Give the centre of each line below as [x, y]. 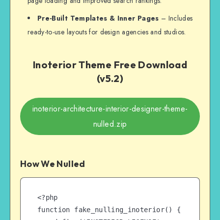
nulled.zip [110, 124]
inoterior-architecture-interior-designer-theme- [110, 109]
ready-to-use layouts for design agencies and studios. [107, 32]
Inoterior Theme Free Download [110, 64]
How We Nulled [53, 164]
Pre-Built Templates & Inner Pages [98, 18]
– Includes [176, 18]
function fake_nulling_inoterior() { [109, 210]
